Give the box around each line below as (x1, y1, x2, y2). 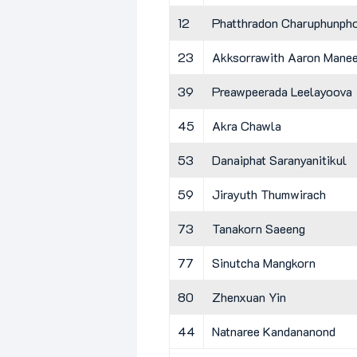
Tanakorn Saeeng (212, 219, 305, 237)
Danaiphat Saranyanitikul (212, 151, 347, 168)
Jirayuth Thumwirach (212, 185, 326, 202)
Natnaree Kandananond (212, 322, 335, 339)
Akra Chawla (212, 116, 281, 134)
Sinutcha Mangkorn (212, 253, 316, 271)
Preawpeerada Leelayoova (212, 82, 352, 100)
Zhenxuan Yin (212, 288, 286, 305)
